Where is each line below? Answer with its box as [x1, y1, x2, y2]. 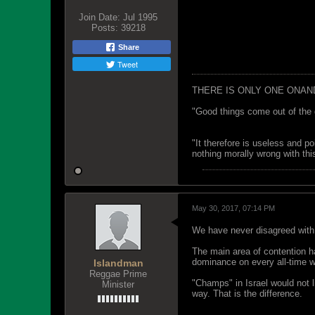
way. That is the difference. [192, 288, 302, 299]
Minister [102, 279, 134, 290]
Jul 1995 [123, 12, 157, 22]
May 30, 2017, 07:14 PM [192, 204, 275, 212]
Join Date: [79, 12, 120, 22]
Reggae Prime [89, 269, 147, 279]
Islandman [93, 257, 143, 269]
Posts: [91, 22, 118, 33]
